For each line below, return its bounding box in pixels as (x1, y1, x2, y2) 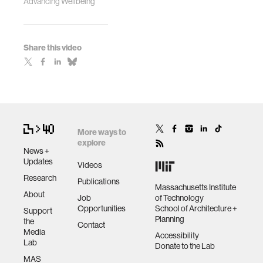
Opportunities (77, 203, 126, 214)
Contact (77, 220, 105, 230)
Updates (23, 156, 53, 167)
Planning (155, 214, 184, 224)
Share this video (23, 42, 82, 53)
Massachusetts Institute (155, 182, 236, 193)
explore (77, 137, 106, 148)
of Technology (155, 193, 204, 203)
